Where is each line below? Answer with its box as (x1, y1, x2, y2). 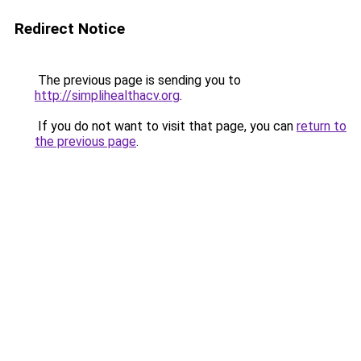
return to (297, 118, 346, 134)
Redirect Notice (15, 19, 125, 38)
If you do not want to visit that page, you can (35, 118, 297, 134)
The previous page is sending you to (35, 73, 241, 88)
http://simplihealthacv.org (35, 88, 180, 103)
